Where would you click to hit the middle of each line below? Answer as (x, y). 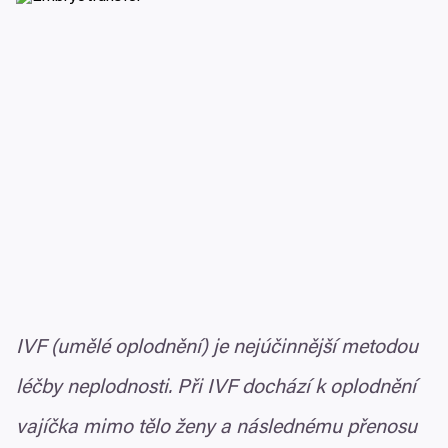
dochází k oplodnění (326, 388)
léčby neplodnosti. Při (111, 388)
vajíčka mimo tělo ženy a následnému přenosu (216, 428)
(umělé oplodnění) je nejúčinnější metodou (232, 348)
